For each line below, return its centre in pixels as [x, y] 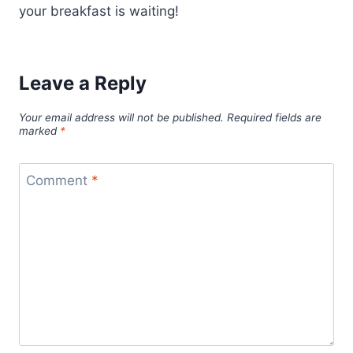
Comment [58, 181]
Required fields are [274, 117]
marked [39, 130]
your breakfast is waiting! [99, 11]
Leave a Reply [83, 83]
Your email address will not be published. [121, 117]
